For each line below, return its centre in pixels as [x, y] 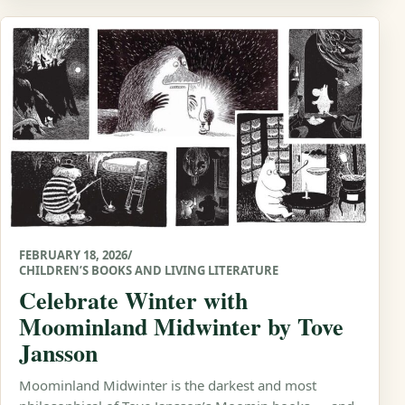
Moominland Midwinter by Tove [181, 326]
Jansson [58, 352]
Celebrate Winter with [133, 300]
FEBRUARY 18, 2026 [73, 254]
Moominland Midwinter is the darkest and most [168, 385]
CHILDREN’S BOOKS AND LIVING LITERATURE [149, 270]
